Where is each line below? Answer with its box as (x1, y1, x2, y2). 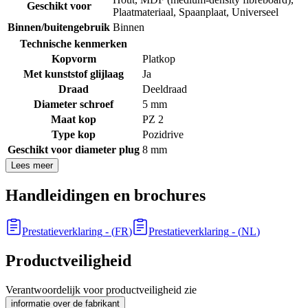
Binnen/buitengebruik (8, 21, 110, 34)
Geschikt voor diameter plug (8, 144, 140, 156)
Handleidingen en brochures (5, 186, 206, 205)
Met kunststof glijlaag (23, 68, 124, 80)
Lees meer (11, 160, 53, 171)
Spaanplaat (179, 6, 226, 19)
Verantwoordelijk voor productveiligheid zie (5, 283, 197, 296)
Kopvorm (51, 53, 96, 65)
